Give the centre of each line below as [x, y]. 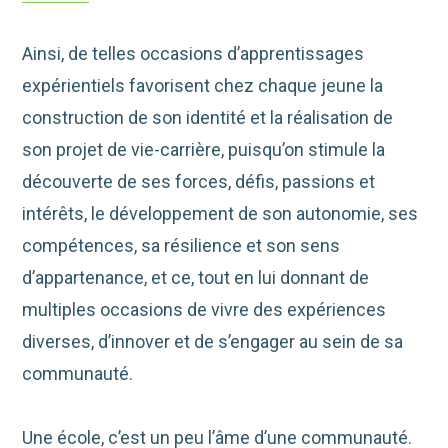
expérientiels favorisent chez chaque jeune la [203, 85]
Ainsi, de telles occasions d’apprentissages [193, 53]
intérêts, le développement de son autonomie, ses [220, 213]
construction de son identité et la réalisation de [208, 117]
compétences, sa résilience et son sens [181, 245]
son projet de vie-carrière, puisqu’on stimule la [204, 149]
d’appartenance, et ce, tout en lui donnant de [196, 277]
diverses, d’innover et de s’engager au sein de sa [213, 341]
